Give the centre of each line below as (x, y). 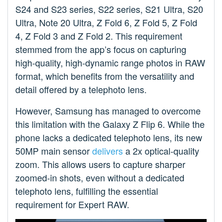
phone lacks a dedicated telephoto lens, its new (109, 138)
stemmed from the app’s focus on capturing (101, 49)
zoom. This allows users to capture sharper (100, 164)
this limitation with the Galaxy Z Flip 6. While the (110, 124)
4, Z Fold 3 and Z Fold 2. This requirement (99, 36)
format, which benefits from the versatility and (105, 76)
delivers (108, 151)
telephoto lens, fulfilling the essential (87, 191)
